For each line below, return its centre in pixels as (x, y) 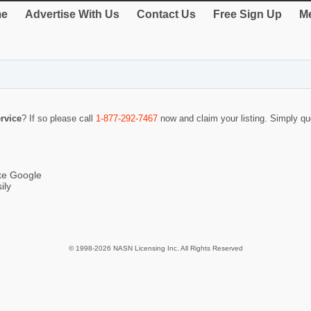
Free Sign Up (247, 14)
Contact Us (166, 14)
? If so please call (59, 119)
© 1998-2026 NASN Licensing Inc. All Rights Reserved (155, 249)
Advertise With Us (72, 14)
